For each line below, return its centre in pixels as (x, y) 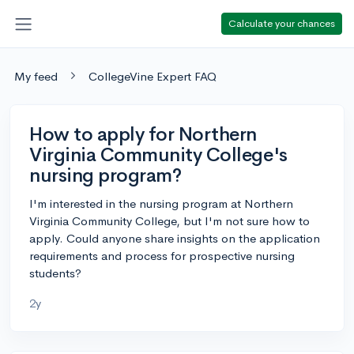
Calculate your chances (282, 23)
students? (55, 273)
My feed (36, 76)
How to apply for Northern (143, 134)
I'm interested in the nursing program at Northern (161, 203)
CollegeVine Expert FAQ (153, 76)
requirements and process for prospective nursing (162, 255)
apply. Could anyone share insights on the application (175, 238)
